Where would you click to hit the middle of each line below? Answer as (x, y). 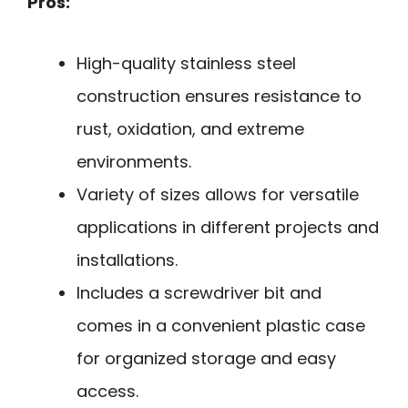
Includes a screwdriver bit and (199, 292)
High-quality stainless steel (186, 63)
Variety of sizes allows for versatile (218, 194)
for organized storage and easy (206, 358)
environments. (134, 161)
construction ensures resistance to (219, 96)
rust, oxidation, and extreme (190, 128)
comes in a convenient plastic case (221, 325)
